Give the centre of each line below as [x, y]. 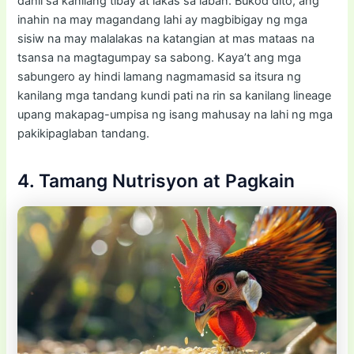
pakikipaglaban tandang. [84, 133]
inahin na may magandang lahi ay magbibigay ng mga [163, 19]
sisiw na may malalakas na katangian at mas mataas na [166, 38]
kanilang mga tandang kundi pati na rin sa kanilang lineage [175, 95]
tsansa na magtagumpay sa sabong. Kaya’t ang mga [160, 57]
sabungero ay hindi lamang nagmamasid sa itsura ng [160, 76]
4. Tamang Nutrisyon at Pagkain [156, 181]
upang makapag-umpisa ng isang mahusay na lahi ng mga [175, 114]
